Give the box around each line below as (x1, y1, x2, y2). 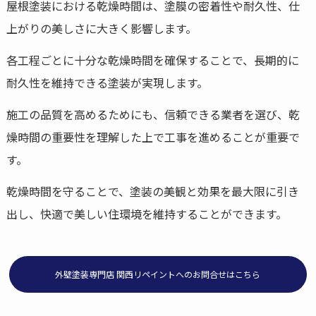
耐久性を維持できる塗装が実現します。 (6, 73, 208, 91)
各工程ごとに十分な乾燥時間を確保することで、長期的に (6, 51, 299, 68)
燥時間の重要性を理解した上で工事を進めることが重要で (6, 128, 300, 145)
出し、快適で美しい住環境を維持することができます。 (6, 205, 287, 222)
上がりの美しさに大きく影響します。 (6, 20, 197, 37)
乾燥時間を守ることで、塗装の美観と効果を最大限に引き (6, 182, 299, 200)
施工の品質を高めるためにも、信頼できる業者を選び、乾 (6, 105, 300, 123)
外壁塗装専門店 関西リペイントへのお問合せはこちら (55, 268, 261, 281)
